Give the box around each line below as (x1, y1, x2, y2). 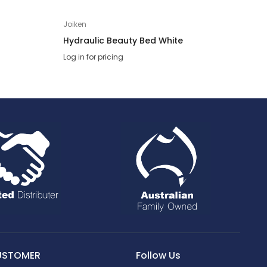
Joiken (63, 19, 86, 30)
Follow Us (135, 248, 181, 262)
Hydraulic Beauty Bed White (63, 35, 183, 47)
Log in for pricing (63, 52, 123, 63)
